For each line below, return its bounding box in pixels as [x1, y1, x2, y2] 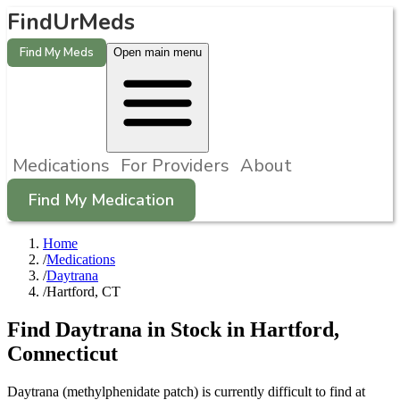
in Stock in [142, 317, 250, 341]
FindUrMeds [7, 7, 135, 37]
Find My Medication [29, 189, 174, 211]
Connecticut [7, 341, 118, 365]
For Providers [121, 154, 229, 178]
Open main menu [113, 46, 202, 59]
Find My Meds [20, 45, 94, 61]
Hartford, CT [46, 284, 121, 299]
